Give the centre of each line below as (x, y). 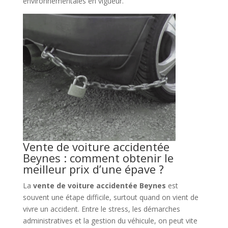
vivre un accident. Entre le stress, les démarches (101, 209)
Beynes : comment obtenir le (98, 158)
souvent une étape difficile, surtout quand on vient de (110, 197)
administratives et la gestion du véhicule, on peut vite (110, 220)
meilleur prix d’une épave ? (93, 169)
